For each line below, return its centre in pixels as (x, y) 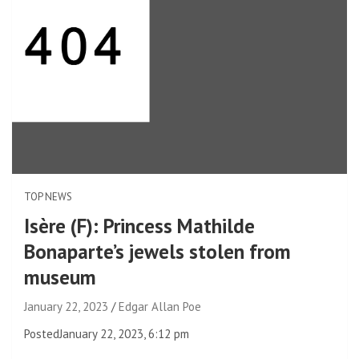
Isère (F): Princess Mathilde (139, 226)
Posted (42, 333)
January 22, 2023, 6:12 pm (124, 333)
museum (60, 277)
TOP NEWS (48, 196)
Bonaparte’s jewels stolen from (157, 251)
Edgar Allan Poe (160, 306)
